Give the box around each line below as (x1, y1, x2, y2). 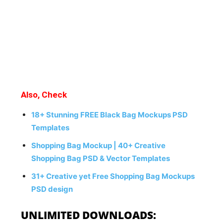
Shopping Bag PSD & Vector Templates (31, 154, 170, 163)
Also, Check (21, 90, 67, 100)
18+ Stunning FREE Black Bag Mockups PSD (31, 110, 188, 119)
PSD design (31, 184, 73, 194)
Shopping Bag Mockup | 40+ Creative (31, 141, 166, 150)
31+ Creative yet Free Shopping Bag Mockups (31, 171, 195, 181)
